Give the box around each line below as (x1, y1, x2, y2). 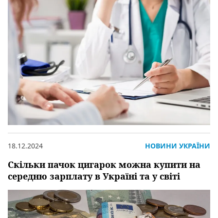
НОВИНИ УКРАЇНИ (145, 141, 210, 151)
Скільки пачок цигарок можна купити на (8, 159, 200, 171)
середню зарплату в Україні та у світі (8, 170, 180, 182)
